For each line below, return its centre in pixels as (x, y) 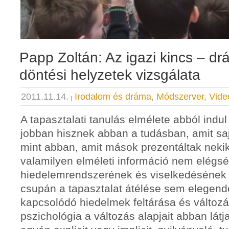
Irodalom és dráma (113, 97)
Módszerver (180, 97)
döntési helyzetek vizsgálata (110, 75)
